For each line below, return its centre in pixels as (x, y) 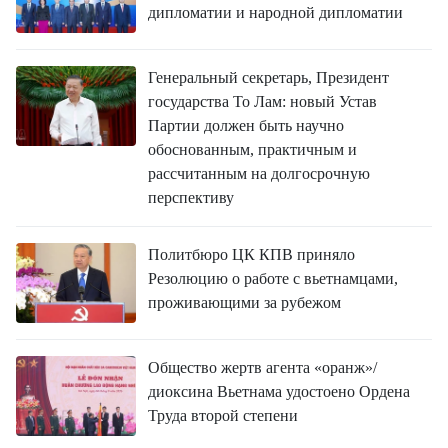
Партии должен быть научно (246, 125)
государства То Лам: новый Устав (262, 101)
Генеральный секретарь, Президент (268, 77)
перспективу (191, 197)
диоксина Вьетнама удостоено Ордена (279, 391)
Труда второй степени (223, 415)
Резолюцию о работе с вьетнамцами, (273, 278)
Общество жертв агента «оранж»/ (262, 367)
